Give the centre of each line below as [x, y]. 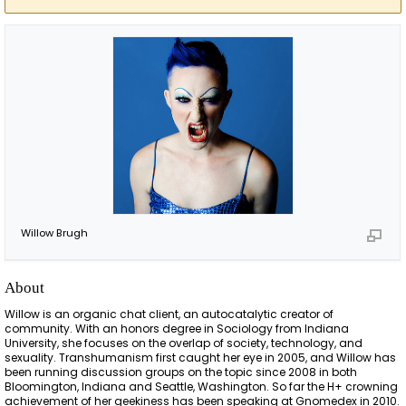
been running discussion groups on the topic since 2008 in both [181, 372]
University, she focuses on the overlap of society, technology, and [184, 343]
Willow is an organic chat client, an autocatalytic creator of [169, 314]
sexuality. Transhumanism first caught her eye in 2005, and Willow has [201, 358]
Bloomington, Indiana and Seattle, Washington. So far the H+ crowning [202, 387]
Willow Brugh [55, 232]
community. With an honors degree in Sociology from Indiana [177, 329]
